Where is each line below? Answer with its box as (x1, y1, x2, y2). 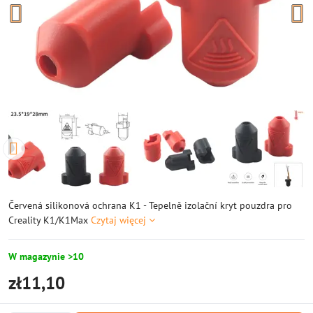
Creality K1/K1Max (8, 214, 91, 226)
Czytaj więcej (91, 214, 146, 226)
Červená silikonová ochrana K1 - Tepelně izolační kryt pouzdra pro (8, 199, 292, 212)
